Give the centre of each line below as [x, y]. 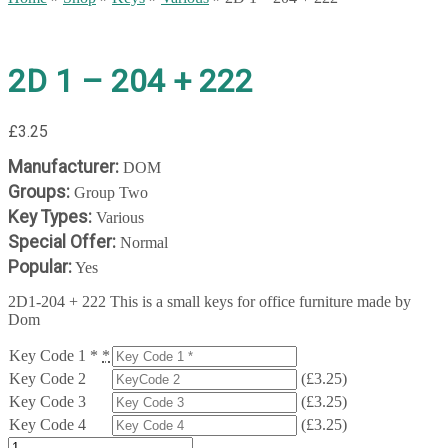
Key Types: [50, 216]
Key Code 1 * [55, 355]
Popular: [40, 266]
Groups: [39, 191]
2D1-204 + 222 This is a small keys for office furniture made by [209, 301]
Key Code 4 [47, 424]
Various [118, 217]
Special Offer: [62, 241]
